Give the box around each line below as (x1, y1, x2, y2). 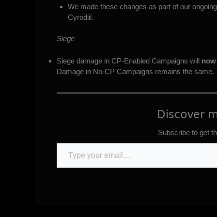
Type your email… (56, 138, 80, 147)
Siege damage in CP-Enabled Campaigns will (57, 57, 201, 65)
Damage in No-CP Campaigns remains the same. (57, 67, 214, 76)
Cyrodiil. (67, 13, 93, 21)
